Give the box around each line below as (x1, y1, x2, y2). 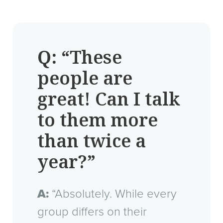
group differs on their (37, 204, 147, 219)
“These (57, 44, 122, 71)
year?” (37, 149, 96, 175)
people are (37, 65, 132, 92)
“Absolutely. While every (49, 186, 177, 201)
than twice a (37, 128, 146, 154)
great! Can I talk (37, 86, 180, 112)
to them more (37, 107, 158, 133)
